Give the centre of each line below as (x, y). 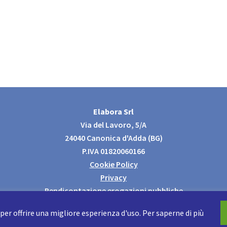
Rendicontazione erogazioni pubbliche (113, 190)
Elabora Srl (113, 111)
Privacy (113, 177)
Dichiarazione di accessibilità (113, 203)
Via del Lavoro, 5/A (113, 124)
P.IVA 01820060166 (113, 151)
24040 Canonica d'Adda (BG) (113, 138)
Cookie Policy (113, 164)
